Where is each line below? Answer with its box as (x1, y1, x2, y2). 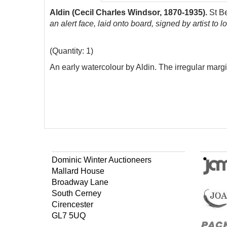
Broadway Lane (52, 178, 108, 186)
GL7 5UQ (52, 211, 86, 220)
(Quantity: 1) (50, 47, 93, 55)
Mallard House (52, 167, 104, 175)
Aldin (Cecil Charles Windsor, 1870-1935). (50, 8, 209, 17)
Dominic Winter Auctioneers (52, 156, 152, 164)
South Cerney (52, 189, 101, 198)
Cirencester (52, 200, 93, 209)
